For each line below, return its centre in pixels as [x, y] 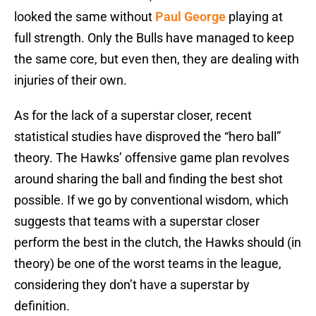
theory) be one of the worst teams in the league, [148, 264]
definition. [42, 306]
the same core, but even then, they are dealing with [157, 59]
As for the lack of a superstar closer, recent [133, 116]
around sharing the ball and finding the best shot [148, 179]
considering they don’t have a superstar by [132, 285]
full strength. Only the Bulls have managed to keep [154, 38]
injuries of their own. [71, 80]
